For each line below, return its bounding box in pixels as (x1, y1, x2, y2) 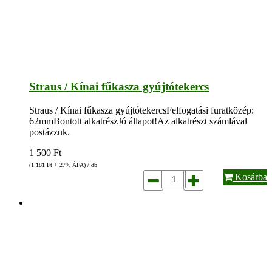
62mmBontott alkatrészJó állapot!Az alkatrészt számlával (29, 116, 247, 126)
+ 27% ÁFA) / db (52, 161, 97, 168)
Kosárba (233, 172, 267, 182)
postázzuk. (29, 127, 70, 137)
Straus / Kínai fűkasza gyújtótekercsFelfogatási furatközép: (29, 105, 254, 115)
